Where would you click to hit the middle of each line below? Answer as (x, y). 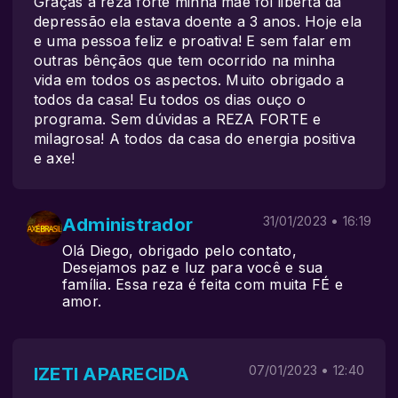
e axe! (55, 158)
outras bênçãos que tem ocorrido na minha (185, 60)
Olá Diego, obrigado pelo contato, (179, 251)
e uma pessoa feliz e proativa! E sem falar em (192, 41)
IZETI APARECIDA (112, 374)
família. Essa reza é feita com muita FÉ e (203, 284)
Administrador (128, 224)
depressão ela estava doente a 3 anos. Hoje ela (198, 21)
